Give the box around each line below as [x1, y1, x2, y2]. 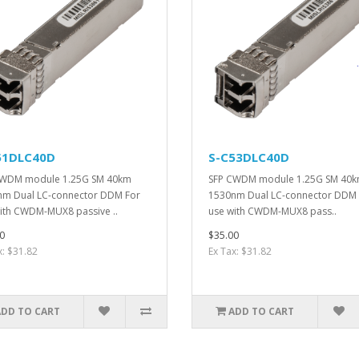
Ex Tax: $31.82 [208, 244, 272, 259]
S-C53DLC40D [208, 149, 289, 166]
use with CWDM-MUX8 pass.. [208, 204, 337, 219]
